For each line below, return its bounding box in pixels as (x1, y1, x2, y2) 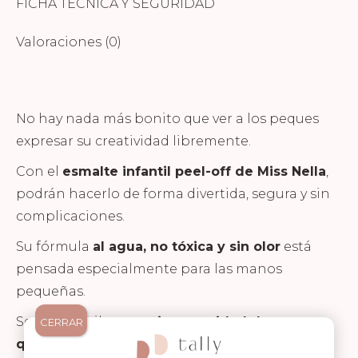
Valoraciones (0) (16, 34, 121, 50)
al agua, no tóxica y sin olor (93, 238, 280, 254)
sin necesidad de (150, 313, 269, 329)
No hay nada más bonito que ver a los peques (16, 110, 319, 126)
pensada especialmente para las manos (16, 261, 282, 276)
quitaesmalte (16, 336, 108, 352)
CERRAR (39, 316, 83, 329)
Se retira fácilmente (16, 313, 150, 329)
